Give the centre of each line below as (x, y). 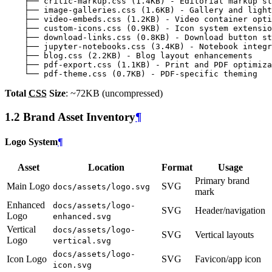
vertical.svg (82, 241)
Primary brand (222, 181)
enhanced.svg (82, 217)
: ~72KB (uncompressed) (114, 93)
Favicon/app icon (228, 259)
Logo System (31, 141)
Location (106, 168)
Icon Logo (27, 259)
